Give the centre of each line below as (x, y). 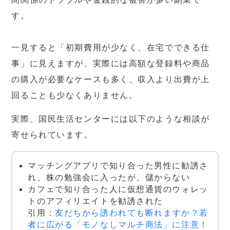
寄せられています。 (52, 135)
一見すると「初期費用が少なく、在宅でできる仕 (111, 47)
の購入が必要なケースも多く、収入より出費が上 (111, 79)
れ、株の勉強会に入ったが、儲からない (109, 178)
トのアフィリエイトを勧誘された (95, 201)
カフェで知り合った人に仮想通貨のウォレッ (118, 189)
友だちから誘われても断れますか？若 (132, 213)
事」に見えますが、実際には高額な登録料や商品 (111, 63)
